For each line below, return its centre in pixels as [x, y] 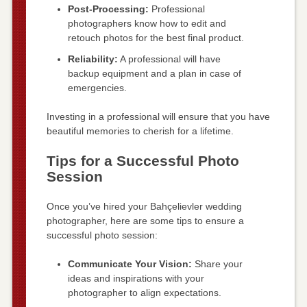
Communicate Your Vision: [130, 264]
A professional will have [169, 59]
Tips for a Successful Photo [143, 161]
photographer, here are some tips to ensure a [145, 221]
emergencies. [97, 88]
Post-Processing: [108, 9]
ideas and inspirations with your [136, 279]
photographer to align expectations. [144, 293]
